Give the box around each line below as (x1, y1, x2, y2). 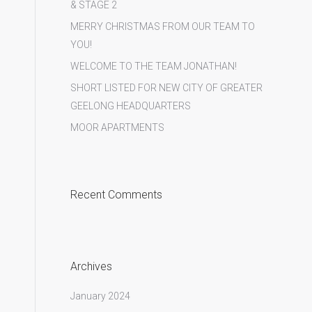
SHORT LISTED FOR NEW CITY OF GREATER (70, 82, 263, 93)
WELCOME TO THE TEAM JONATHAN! (70, 61, 237, 72)
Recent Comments (70, 188, 162, 201)
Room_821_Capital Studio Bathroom (13, 141, 237, 158)
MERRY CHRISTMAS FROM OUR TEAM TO (70, 21, 255, 32)
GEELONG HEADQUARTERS (70, 100, 191, 111)
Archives (70, 260, 112, 273)
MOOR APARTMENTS (70, 122, 164, 133)
